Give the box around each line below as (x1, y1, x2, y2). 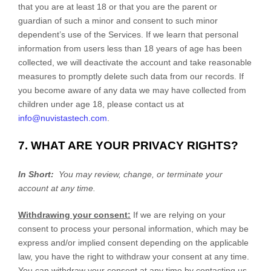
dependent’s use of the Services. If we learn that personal (18, 29, 238, 39)
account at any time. (18, 183, 96, 193)
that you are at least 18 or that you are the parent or (18, 1, 217, 11)
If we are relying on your (131, 209, 226, 220)
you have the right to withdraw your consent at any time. (33, 251, 249, 261)
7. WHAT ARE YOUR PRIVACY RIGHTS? (18, 139, 238, 152)
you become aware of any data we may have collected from (18, 85, 246, 95)
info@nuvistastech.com (18, 113, 107, 123)
